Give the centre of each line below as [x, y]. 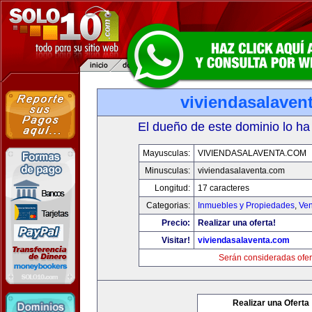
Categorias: [168, 205]
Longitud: [172, 188]
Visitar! [176, 240]
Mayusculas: [166, 153]
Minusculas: [167, 171]
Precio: [176, 223]
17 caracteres [224, 188]
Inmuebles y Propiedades [246, 205]
